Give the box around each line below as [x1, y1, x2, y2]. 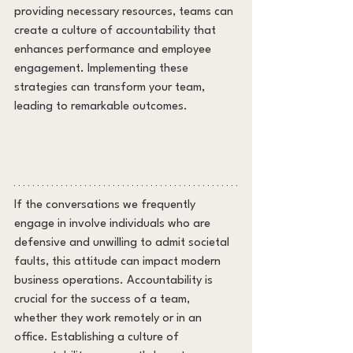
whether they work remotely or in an [14, 313, 205, 325]
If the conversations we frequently [14, 199, 199, 211]
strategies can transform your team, [14, 82, 208, 94]
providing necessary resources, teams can [14, 6, 236, 18]
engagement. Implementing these [14, 63, 191, 75]
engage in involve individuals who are [14, 218, 214, 230]
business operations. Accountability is [14, 275, 216, 287]
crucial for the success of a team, [14, 294, 193, 306]
